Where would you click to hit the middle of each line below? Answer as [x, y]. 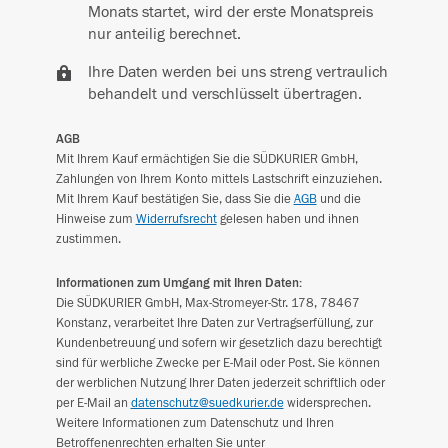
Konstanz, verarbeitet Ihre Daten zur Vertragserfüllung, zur [214, 323]
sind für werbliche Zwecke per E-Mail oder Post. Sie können [217, 363]
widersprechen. [327, 403]
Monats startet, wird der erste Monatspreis [230, 12]
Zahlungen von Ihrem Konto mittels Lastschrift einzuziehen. [218, 179]
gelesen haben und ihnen [287, 219]
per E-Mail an [93, 403]
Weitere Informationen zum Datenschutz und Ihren [194, 423]
